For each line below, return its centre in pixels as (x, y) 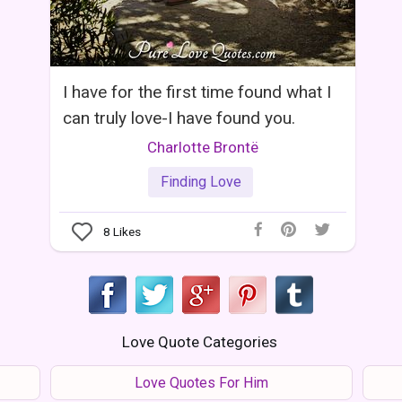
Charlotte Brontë (203, 148)
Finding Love (201, 181)
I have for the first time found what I (197, 92)
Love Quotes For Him (201, 382)
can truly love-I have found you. (179, 118)
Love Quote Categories (199, 341)
